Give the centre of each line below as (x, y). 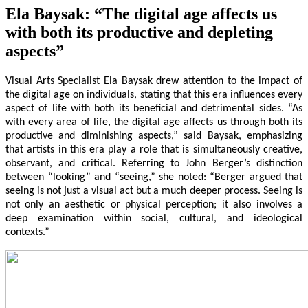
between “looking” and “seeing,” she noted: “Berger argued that (154, 177)
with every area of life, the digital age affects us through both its (154, 122)
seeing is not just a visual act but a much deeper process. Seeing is (154, 191)
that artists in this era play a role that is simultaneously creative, (154, 150)
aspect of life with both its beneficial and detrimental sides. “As (154, 108)
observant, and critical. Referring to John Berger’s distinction (154, 163)
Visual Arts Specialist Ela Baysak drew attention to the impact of (154, 81)
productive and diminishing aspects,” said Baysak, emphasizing (154, 136)
